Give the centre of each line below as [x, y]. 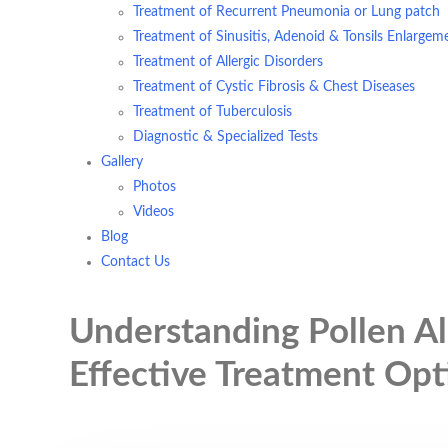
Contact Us [135, 262]
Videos [153, 212]
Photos [154, 187]
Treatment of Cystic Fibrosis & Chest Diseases [274, 87]
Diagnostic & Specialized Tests [225, 137]
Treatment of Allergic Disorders [228, 62]
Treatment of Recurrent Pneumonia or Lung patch [286, 12]
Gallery [122, 162]
